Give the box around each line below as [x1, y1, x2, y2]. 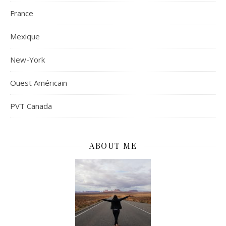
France [10, 8, 33, 18]
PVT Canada [10, 101, 52, 111]
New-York [10, 54, 45, 65]
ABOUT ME [89, 140, 137, 151]
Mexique [10, 31, 40, 41]
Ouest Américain [10, 78, 67, 88]
